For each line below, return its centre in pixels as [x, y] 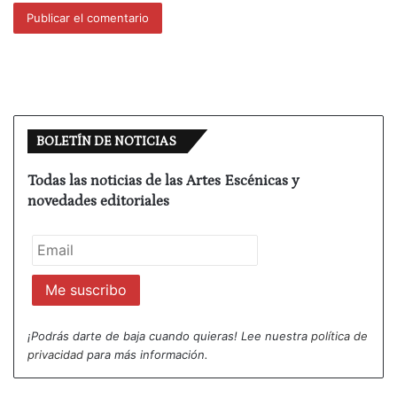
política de [339, 336]
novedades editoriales [98, 201]
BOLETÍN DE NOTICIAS [106, 141]
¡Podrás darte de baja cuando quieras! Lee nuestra [169, 336]
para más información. [146, 355]
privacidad [55, 355]
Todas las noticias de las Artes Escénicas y [163, 180]
